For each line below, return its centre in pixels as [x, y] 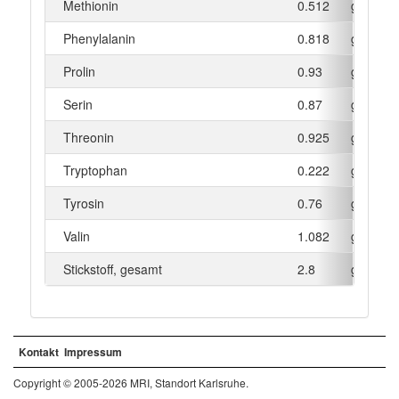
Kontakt [39, 351]
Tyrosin [83, 203]
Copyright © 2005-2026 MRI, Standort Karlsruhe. [131, 382]
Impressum [93, 351]
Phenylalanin [99, 38]
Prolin [79, 71]
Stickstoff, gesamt [112, 269]
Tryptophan [95, 170]
